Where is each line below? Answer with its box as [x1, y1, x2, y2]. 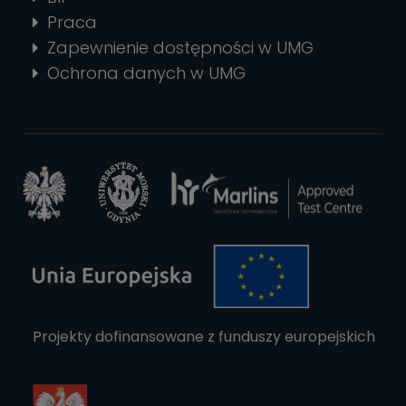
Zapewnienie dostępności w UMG [47, 36, 314, 60]
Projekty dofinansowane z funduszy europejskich [33, 325, 379, 347]
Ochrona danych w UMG [47, 62, 246, 85]
